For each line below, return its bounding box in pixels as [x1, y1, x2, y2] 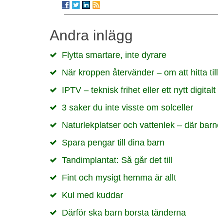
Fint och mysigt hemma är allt [62, 173, 176, 182]
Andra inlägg [50, 27, 133, 43]
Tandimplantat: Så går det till [62, 155, 172, 165]
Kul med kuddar [62, 190, 123, 200]
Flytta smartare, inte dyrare [62, 50, 166, 60]
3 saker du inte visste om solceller [62, 103, 193, 112]
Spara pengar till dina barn [62, 138, 164, 147]
